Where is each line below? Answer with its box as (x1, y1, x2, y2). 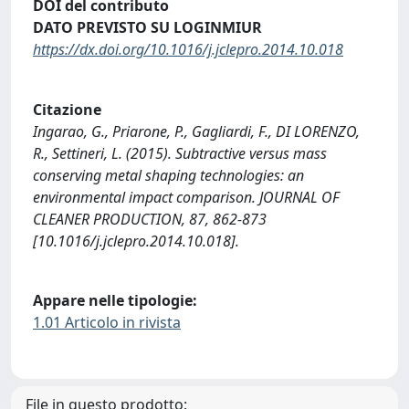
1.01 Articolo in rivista (33, 312, 181, 333)
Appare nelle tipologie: (33, 290, 197, 311)
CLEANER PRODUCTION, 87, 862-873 (33, 208, 267, 229)
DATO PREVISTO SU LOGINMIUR (33, 17, 262, 38)
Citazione (33, 99, 101, 120)
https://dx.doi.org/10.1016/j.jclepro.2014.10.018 (33, 39, 343, 60)
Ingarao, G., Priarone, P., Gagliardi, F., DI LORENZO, (33, 121, 360, 142)
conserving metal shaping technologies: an (33, 164, 304, 185)
